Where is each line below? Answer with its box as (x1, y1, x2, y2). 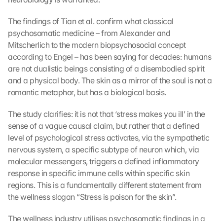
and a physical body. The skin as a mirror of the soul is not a (8, 75, 212, 85)
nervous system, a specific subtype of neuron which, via (8, 145, 199, 154)
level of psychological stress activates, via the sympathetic (8, 133, 210, 143)
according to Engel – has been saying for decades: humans (8, 52, 212, 62)
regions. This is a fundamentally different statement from (8, 180, 202, 190)
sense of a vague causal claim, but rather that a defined (8, 121, 200, 131)
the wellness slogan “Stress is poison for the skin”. (8, 192, 177, 202)
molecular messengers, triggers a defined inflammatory (8, 156, 199, 166)
